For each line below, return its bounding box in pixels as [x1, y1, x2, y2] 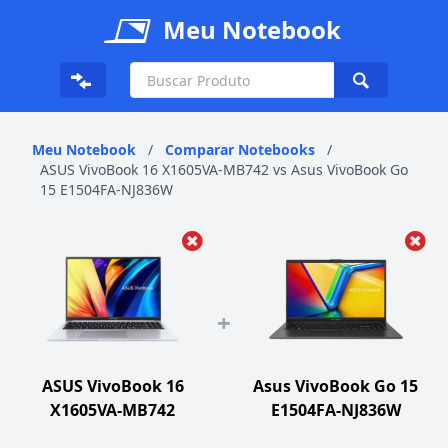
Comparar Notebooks [165, 140, 315, 159]
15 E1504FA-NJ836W [40, 180, 173, 199]
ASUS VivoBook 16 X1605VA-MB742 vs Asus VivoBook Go [40, 160, 408, 179]
